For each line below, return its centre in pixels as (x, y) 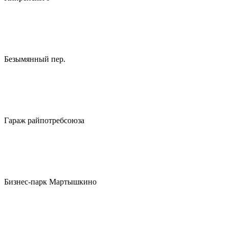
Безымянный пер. (35, 59)
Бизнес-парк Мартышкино (50, 182)
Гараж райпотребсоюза (44, 120)
